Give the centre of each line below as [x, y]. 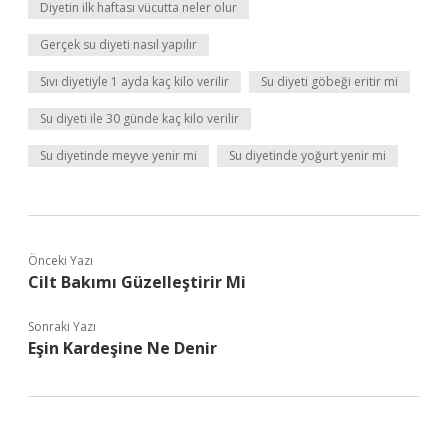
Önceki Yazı [60, 260]
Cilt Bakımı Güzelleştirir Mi [137, 282]
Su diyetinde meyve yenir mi [118, 155]
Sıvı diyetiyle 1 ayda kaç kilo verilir [134, 81]
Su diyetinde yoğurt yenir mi [307, 155]
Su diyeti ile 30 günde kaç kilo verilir [139, 118]
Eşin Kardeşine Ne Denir [122, 348]
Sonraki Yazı [62, 326]
